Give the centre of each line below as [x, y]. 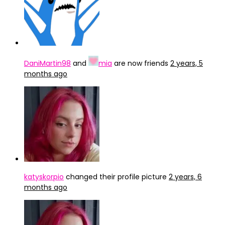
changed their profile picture [116, 177]
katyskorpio [44, 177]
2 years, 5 [187, 63]
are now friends [141, 63]
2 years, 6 [185, 177]
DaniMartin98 [47, 63]
